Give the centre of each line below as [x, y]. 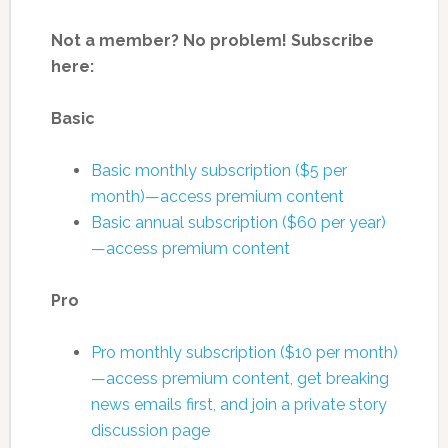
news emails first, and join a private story [238, 404]
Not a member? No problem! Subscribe [212, 40]
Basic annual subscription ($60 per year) [238, 222]
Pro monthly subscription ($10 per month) [244, 352]
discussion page [150, 430]
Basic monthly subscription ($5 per [218, 170]
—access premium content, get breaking [239, 378]
